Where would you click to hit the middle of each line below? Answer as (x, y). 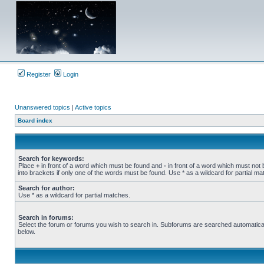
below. (27, 232)
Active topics (93, 107)
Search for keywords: (51, 159)
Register (38, 74)
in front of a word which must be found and (102, 166)
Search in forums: (46, 217)
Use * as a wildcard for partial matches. (74, 195)
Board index (35, 121)
